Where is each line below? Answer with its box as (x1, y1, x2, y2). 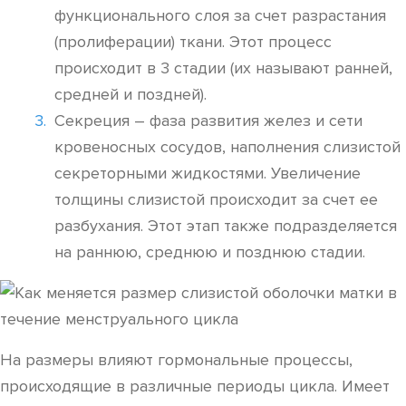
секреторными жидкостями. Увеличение (54, 163, 361, 183)
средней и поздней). (54, 84, 207, 104)
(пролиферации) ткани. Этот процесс (54, 32, 332, 52)
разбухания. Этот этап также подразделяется (54, 216, 397, 236)
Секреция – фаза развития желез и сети (54, 111, 362, 130)
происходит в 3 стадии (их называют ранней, (54, 58, 392, 78)
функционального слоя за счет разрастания (54, 5, 386, 25)
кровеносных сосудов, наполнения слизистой (54, 137, 401, 157)
